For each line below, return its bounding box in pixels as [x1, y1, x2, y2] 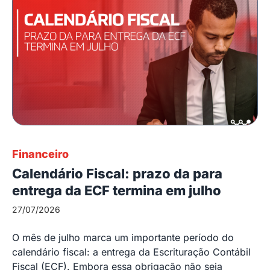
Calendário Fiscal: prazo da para [12, 165, 222, 181]
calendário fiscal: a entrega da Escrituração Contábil [12, 245, 251, 258]
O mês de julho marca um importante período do [12, 231, 234, 243]
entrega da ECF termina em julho [12, 182, 221, 198]
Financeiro [12, 147, 69, 160]
